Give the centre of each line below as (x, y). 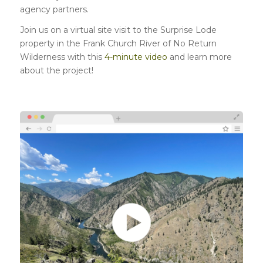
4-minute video (136, 57)
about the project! (56, 70)
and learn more (199, 57)
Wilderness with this (62, 57)
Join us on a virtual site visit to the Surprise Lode (118, 30)
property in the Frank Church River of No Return (118, 43)
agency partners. (54, 9)
